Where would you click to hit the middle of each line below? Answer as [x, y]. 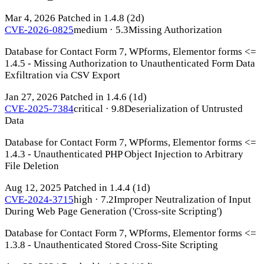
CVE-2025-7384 [39, 109]
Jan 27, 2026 [31, 97]
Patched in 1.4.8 [91, 18]
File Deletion [32, 166]
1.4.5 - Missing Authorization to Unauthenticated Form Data [130, 64]
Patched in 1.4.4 [97, 188]
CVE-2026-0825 [39, 30]
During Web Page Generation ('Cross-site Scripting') [113, 212]
